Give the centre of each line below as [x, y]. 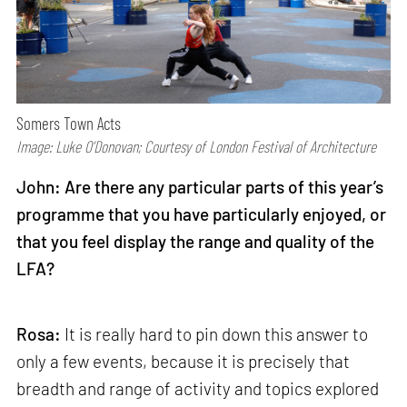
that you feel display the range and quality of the [196, 242]
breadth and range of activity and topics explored [198, 388]
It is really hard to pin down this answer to [215, 333]
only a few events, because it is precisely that [184, 361]
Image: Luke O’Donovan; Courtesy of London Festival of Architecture [197, 147]
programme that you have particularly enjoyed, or [202, 214]
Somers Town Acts [69, 124]
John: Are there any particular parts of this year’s [200, 187]
